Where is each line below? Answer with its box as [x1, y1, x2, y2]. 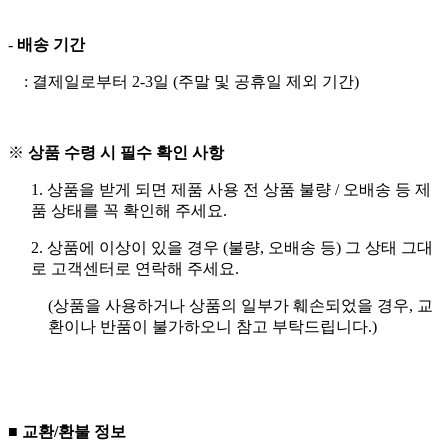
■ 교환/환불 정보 [8, 422, 126, 440]
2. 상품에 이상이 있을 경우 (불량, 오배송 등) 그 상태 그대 [31, 238, 433, 256]
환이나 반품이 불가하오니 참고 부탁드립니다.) [48, 317, 377, 335]
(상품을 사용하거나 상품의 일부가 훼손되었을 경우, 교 [48, 296, 433, 314]
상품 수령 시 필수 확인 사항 [28, 143, 224, 161]
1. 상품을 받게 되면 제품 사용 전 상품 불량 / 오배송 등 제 [31, 180, 431, 198]
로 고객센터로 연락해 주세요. [31, 259, 239, 277]
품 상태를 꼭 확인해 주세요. [31, 201, 227, 219]
